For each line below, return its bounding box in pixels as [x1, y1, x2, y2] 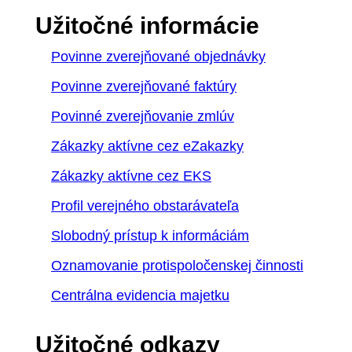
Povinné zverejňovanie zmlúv [51, 108, 234, 125]
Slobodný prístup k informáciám [51, 228, 249, 244]
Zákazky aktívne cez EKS [51, 168, 211, 185]
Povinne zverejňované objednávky [51, 49, 266, 65]
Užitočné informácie [35, 13, 259, 39]
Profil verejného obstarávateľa [51, 198, 239, 214]
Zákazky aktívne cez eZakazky [51, 138, 244, 155]
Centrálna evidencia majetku [51, 288, 229, 304]
